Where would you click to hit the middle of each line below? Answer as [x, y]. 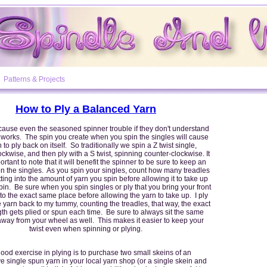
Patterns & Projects [34, 79]
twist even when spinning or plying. [86, 229]
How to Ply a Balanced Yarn [86, 109]
